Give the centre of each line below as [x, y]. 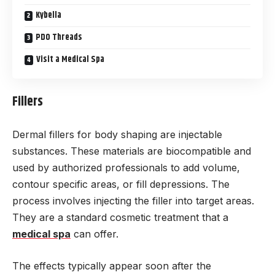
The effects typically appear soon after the [112, 266]
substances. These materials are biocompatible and [132, 151]
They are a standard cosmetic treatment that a [120, 217]
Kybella [48, 15]
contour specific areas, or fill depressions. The [121, 184]
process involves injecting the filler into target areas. [133, 200]
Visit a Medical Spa [70, 59]
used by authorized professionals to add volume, [126, 167]
